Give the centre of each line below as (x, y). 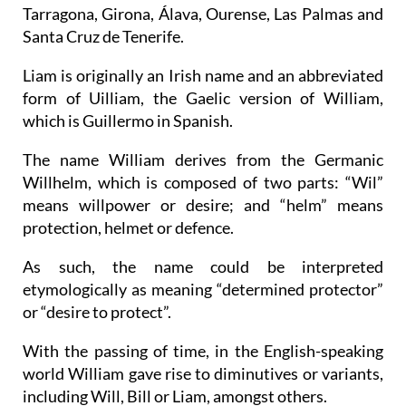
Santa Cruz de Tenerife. (103, 69)
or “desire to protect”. (97, 345)
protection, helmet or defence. (128, 261)
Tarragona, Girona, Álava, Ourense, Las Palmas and (203, 47)
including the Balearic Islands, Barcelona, (203, 24)
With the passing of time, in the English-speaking (203, 384)
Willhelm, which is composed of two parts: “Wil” (203, 215)
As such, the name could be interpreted (203, 300)
